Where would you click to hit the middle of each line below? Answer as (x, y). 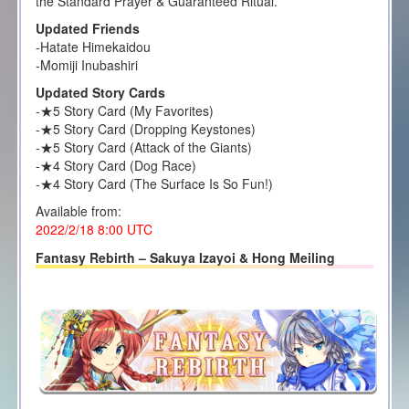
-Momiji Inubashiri (86, 64)
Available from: (78, 210)
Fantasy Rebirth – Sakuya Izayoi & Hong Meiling (185, 258)
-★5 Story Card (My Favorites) (124, 110)
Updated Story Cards (100, 92)
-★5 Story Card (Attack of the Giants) (143, 147)
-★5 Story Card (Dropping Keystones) (145, 128)
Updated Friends (87, 28)
